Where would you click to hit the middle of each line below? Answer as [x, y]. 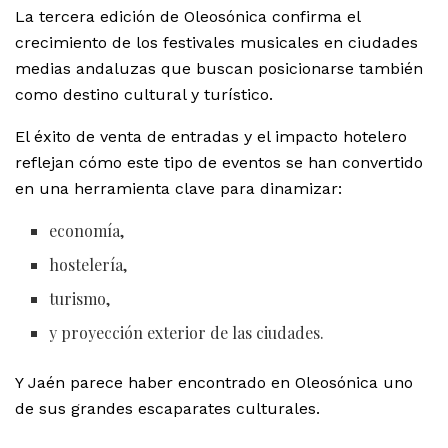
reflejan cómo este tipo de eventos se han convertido [219, 163]
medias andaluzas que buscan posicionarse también [219, 69]
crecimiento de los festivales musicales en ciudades [216, 43]
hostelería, [88, 265]
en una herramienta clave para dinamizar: [178, 189]
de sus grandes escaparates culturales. [167, 409]
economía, [87, 231]
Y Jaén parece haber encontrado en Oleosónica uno [214, 383]
